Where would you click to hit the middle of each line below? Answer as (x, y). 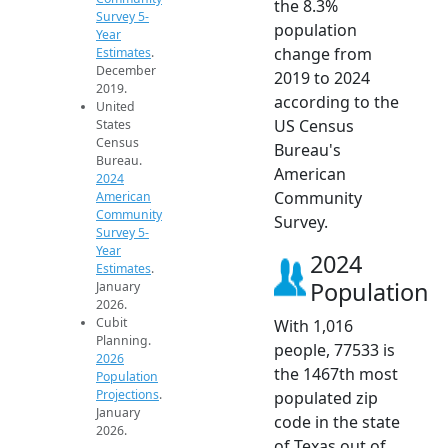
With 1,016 (313, 325)
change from (323, 53)
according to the (336, 101)
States (113, 124)
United (115, 106)
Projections (127, 394)
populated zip (326, 397)
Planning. (123, 340)
